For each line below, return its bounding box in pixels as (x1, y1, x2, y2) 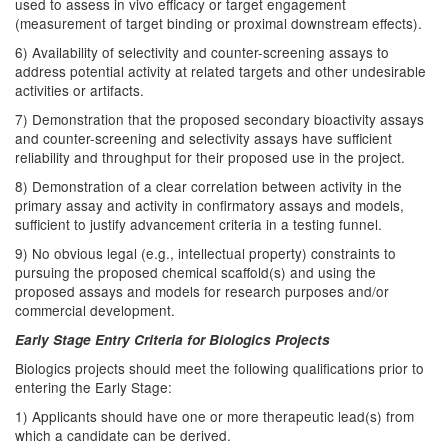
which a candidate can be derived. (15, 425, 231, 445)
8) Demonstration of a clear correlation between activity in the (15, 176, 402, 196)
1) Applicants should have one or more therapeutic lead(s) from (15, 406, 414, 426)
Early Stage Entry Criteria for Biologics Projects (15, 330, 330, 349)
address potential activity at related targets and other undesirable (15, 61, 426, 81)
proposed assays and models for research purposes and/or (15, 281, 389, 301)
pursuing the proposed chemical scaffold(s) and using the (15, 262, 376, 282)
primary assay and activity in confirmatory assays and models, (15, 195, 404, 215)
